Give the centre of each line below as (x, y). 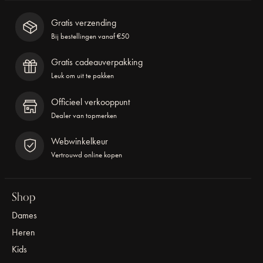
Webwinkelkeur (80, 141)
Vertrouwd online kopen (87, 155)
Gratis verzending (84, 23)
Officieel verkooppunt (91, 102)
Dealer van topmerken (84, 115)
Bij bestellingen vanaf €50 (90, 36)
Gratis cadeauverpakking (97, 62)
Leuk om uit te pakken (83, 76)
